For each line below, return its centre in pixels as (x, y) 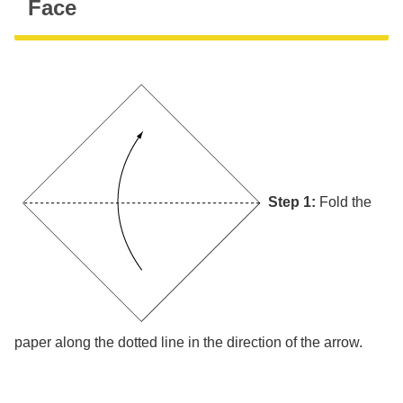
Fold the (344, 201)
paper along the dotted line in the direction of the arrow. (188, 343)
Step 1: (292, 201)
